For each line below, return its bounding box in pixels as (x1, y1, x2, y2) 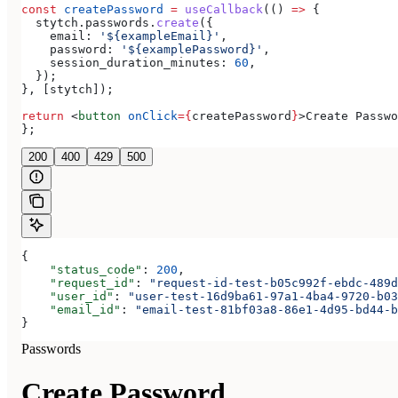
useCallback (178, 3, 263, 17)
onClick (121, 109, 178, 123)
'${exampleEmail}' (92, 29, 220, 44)
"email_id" (21, 303, 121, 317)
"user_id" (21, 290, 114, 304)
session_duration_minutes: (21, 56, 227, 70)
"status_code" (21, 263, 142, 277)
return (21, 109, 64, 123)
